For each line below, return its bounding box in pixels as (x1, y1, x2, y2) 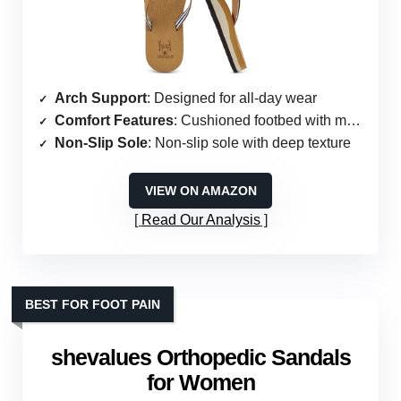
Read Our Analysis (141, 212, 260, 228)
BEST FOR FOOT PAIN (25, 297, 160, 312)
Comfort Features (55, 113, 174, 129)
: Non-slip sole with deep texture (148, 135, 351, 151)
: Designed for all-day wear (147, 90, 317, 107)
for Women (146, 370, 255, 396)
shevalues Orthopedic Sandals (50, 345, 351, 371)
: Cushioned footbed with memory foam (174, 113, 346, 129)
